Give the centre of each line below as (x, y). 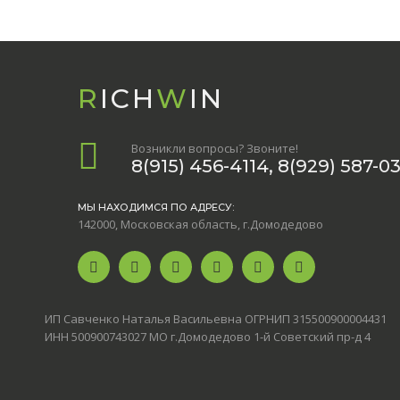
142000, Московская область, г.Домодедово (200, 224)
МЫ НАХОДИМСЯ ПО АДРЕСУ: (156, 207)
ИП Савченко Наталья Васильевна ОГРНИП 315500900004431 (216, 318)
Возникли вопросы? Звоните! (215, 148)
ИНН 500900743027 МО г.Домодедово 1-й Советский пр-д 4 (208, 336)
